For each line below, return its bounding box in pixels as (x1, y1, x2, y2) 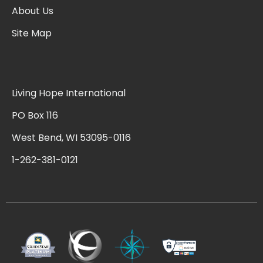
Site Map (12, 26, 52, 40)
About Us (12, 4, 53, 18)
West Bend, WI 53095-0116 (12, 130, 131, 144)
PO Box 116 (12, 108, 58, 122)
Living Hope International (12, 86, 126, 100)
